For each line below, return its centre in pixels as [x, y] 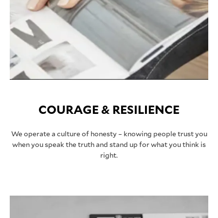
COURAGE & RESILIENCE [109, 109]
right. [109, 155]
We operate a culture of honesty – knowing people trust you [109, 134]
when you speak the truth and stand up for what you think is [109, 144]
